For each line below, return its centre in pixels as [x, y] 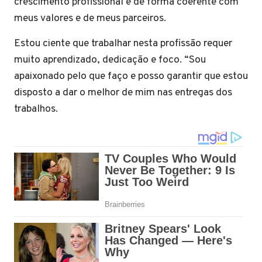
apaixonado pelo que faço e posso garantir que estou [131, 76]
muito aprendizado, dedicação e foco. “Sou [110, 60]
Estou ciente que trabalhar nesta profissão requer [123, 44]
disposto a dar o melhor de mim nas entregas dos [123, 93]
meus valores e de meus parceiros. [90, 18]
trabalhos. [36, 109]
